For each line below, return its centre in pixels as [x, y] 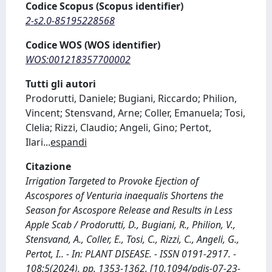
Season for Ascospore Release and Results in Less [129, 210]
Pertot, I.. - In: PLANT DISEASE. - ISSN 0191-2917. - [131, 253]
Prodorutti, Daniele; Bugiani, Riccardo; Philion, [131, 98]
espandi [69, 142]
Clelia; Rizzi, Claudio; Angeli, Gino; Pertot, [118, 127]
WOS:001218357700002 [78, 59]
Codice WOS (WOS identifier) [93, 45]
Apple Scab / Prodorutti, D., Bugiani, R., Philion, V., [131, 224]
